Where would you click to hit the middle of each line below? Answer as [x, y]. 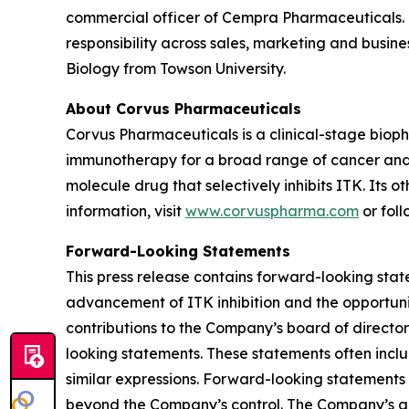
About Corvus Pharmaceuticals [184, 108]
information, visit [126, 210]
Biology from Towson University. [176, 68]
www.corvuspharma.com [272, 210]
